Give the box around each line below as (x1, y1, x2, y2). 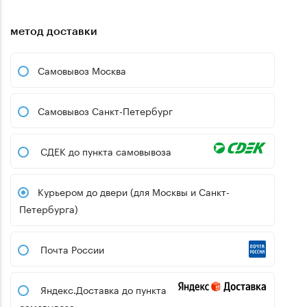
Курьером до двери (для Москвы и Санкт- (38, 183, 130, 199)
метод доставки (10, 23, 97, 37)
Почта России (40, 241, 104, 256)
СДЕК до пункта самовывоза (40, 143, 171, 158)
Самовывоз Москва (38, 62, 126, 77)
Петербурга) (19, 200, 78, 216)
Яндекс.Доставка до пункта (40, 281, 167, 297)
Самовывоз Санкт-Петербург (38, 102, 173, 118)
